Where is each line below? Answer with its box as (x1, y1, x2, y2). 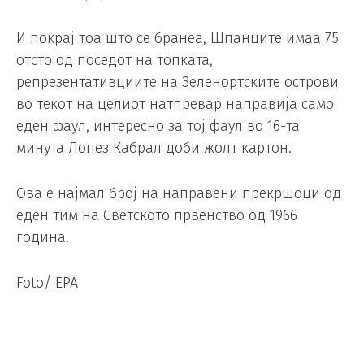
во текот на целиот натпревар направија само (16, 94, 334, 113)
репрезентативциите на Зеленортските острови (16, 72, 339, 91)
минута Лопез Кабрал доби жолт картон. (16, 138, 292, 157)
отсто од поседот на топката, (16, 50, 213, 69)
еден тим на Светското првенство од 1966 (16, 206, 297, 224)
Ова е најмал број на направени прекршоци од (16, 184, 341, 202)
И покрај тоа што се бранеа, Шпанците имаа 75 (16, 28, 339, 47)
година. (16, 227, 69, 246)
